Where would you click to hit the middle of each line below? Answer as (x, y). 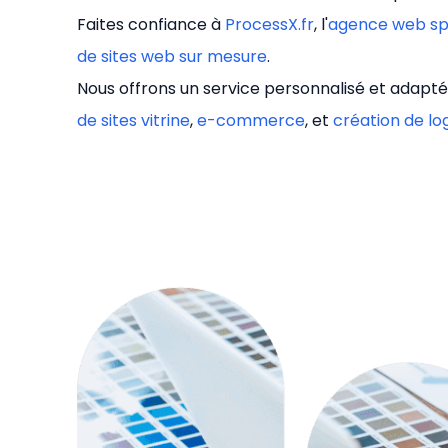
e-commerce (251, 121)
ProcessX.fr (269, 25)
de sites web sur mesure (172, 57)
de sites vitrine (133, 121)
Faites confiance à (151, 25)
